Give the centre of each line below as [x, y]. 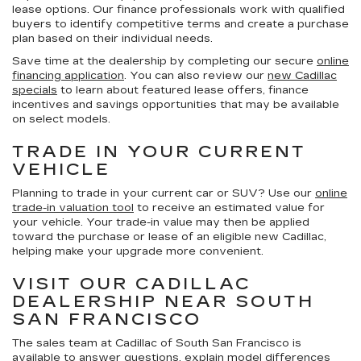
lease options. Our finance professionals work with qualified [178, 10]
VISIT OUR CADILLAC [131, 284]
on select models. [61, 119]
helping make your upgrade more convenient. [138, 251]
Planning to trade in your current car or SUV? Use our [164, 193]
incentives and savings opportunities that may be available [176, 105]
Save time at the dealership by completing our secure [164, 61]
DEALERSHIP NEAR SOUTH [163, 301]
